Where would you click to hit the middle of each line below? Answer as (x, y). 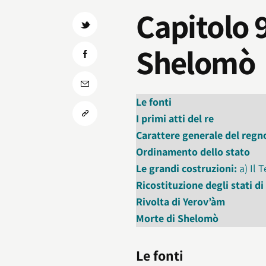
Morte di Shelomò (178, 218)
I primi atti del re (175, 119)
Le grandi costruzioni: (187, 169)
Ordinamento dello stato (193, 152)
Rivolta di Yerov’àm (181, 202)
